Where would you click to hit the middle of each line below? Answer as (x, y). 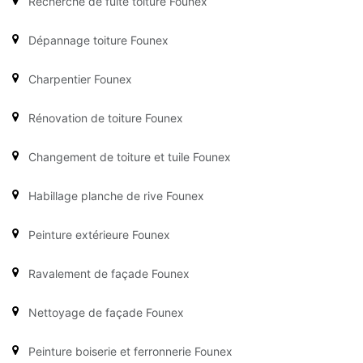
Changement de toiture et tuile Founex (130, 156)
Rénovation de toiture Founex (106, 117)
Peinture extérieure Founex (99, 234)
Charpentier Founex (80, 79)
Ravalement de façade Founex (109, 273)
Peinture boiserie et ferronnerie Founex (130, 351)
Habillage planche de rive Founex (116, 195)
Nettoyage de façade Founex (106, 312)
